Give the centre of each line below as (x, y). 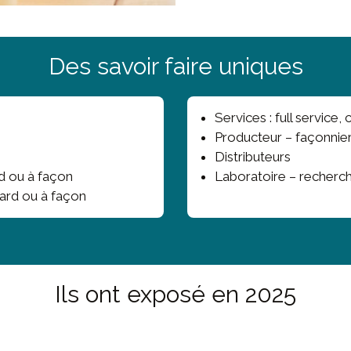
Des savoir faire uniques (175, 67)
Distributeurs (253, 157)
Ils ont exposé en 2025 (175, 295)
